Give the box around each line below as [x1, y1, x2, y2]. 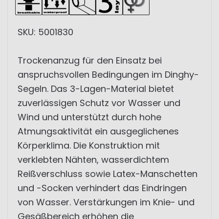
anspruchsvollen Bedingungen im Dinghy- [18, 68, 199, 81]
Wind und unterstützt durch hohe [18, 111, 161, 123]
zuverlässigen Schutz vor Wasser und [18, 97, 180, 109]
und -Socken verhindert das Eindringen [18, 182, 187, 194]
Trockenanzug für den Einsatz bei [18, 54, 162, 66]
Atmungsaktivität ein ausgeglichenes [18, 125, 179, 137]
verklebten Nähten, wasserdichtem [18, 153, 169, 166]
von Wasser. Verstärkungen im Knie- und [18, 196, 195, 208]
